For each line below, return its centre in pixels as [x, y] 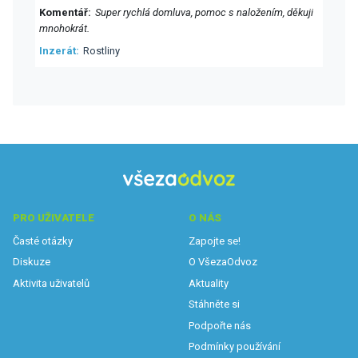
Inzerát [58, 51]
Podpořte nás [220, 325]
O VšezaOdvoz [223, 262]
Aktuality [209, 283]
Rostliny [101, 51]
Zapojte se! [215, 241]
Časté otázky [43, 241]
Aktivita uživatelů [51, 283]
